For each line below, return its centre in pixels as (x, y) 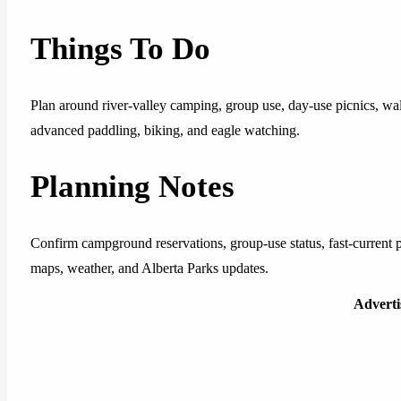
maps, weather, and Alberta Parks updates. (149, 269)
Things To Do (120, 49)
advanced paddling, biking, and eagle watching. (165, 131)
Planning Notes (132, 187)
